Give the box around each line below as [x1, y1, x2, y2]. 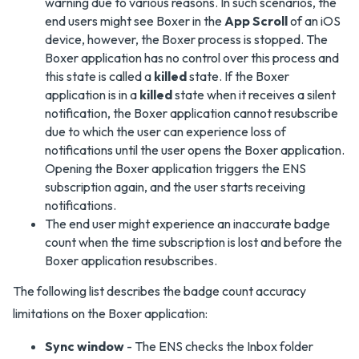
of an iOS [288, 12, 341, 29]
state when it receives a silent [172, 86, 336, 103]
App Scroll [224, 12, 288, 29]
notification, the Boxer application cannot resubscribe [45, 104, 338, 121]
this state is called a [45, 67, 154, 84]
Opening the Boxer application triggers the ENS [45, 159, 306, 176]
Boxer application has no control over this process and [45, 49, 339, 66]
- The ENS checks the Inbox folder [124, 337, 313, 354]
